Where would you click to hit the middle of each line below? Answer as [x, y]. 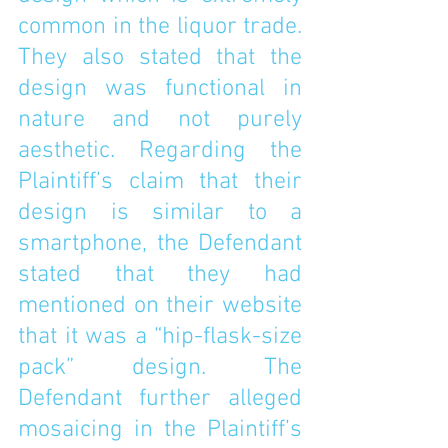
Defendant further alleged [160, 399]
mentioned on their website [160, 306]
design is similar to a [160, 213]
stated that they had [160, 275]
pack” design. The [160, 368]
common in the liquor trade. [160, 27]
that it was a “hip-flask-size [160, 337]
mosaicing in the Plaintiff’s [160, 430]
